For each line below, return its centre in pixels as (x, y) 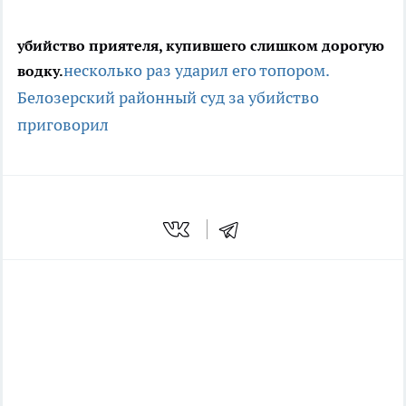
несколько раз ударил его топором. (196, 70)
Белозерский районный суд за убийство (168, 97)
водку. (40, 71)
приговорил (63, 125)
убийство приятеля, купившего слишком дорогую (201, 45)
